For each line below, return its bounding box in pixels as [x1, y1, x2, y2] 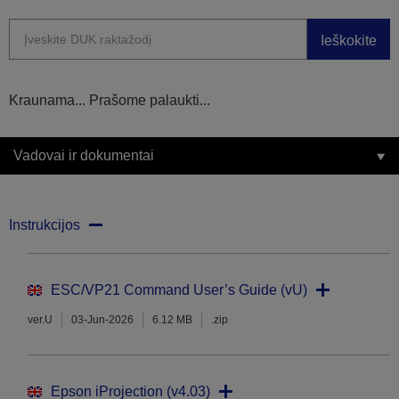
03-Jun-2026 [71, 313, 134, 327]
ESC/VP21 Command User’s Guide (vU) [51, 282, 307, 298]
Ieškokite [321, 32, 377, 48]
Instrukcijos [9, 217, 80, 233]
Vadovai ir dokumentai [13, 148, 154, 164]
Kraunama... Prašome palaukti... [9, 93, 210, 109]
